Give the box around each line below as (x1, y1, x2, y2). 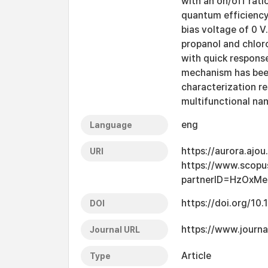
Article (181, 250, 211, 261)
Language (90, 120, 132, 130)
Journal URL (90, 225, 140, 234)
